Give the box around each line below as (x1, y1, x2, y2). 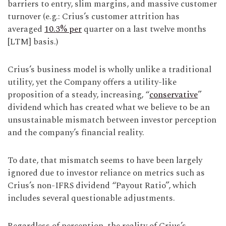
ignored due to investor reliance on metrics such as (8, 166, 205, 180)
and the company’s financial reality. (8, 126, 144, 139)
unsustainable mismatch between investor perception (8, 114, 216, 127)
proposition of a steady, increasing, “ (8, 88, 149, 101)
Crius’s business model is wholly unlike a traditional (8, 63, 211, 76)
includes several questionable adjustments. (8, 192, 175, 205)
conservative (149, 88, 198, 101)
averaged (8, 23, 44, 36)
